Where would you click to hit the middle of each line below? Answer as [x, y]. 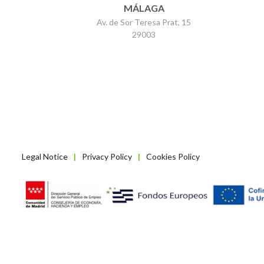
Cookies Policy [173, 157]
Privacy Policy [107, 157]
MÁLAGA [144, 8]
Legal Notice [45, 157]
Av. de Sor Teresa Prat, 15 [144, 22]
